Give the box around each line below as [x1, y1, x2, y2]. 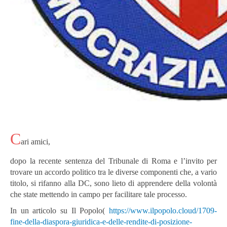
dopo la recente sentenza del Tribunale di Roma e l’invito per [10, 157, 217, 165]
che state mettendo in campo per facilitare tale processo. [10, 190, 187, 199]
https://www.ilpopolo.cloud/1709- [109, 206, 217, 215]
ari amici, [21, 137, 50, 146]
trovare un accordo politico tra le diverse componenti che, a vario [10, 168, 217, 176]
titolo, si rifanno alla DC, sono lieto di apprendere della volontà [10, 179, 217, 187]
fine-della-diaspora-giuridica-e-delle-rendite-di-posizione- [10, 217, 192, 226]
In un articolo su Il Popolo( [10, 206, 109, 215]
